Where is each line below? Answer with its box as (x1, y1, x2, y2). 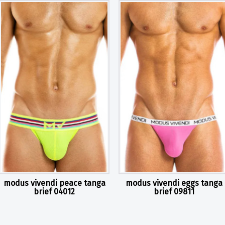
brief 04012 (34, 187, 75, 197)
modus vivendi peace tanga (3, 178, 105, 188)
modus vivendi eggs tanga (125, 178, 222, 188)
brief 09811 (153, 187, 194, 197)
